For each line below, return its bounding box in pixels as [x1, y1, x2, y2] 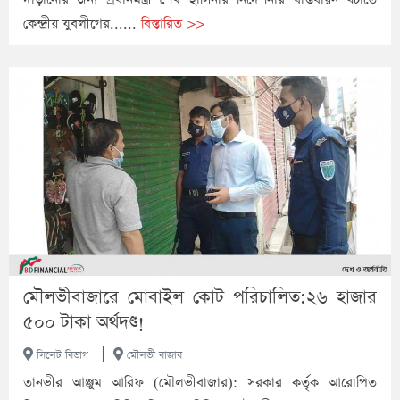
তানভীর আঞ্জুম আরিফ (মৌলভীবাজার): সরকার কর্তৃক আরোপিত [23, 373, 377, 393]
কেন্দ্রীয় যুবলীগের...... [23, 13, 141, 33]
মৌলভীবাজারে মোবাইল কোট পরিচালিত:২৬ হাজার [23, 285, 377, 311]
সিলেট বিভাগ [33, 348, 88, 363]
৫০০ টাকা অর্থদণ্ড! [23, 310, 145, 336]
